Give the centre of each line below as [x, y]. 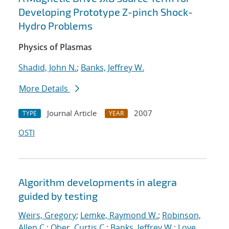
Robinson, [181, 215]
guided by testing [58, 196]
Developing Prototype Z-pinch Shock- [106, 12]
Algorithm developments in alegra [98, 182]
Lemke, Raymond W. [119, 215]
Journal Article [72, 113]
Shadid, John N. [48, 68]
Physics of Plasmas [55, 47]
